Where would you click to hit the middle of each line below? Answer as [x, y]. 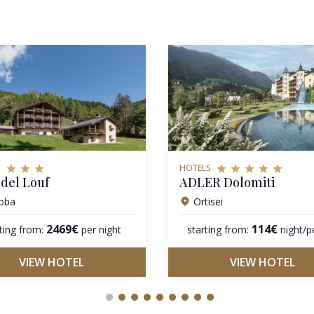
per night [102, 229]
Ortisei [208, 201]
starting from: [218, 229]
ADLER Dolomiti [227, 182]
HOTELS [195, 168]
